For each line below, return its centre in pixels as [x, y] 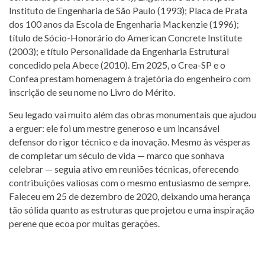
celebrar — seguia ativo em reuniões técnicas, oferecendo [124, 169]
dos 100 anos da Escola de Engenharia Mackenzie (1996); [124, 24]
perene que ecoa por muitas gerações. [84, 223]
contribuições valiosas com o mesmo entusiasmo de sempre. [130, 182]
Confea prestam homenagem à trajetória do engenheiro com [130, 78]
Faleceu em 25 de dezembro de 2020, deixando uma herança [130, 196]
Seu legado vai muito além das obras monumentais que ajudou [132, 114]
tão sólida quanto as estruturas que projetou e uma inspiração [132, 209]
